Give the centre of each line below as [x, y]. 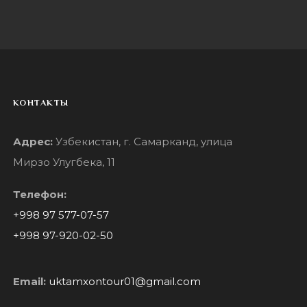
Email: [29, 282]
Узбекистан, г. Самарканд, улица [144, 142]
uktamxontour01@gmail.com [124, 282]
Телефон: [39, 195]
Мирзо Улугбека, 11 [64, 162]
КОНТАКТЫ [41, 103]
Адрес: [34, 142]
